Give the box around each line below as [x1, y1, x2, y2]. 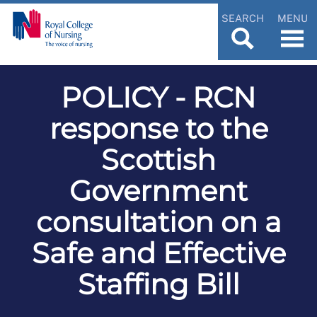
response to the [49, 110, 268, 146]
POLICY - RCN [61, 79, 256, 115]
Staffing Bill [77, 266, 240, 301]
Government [69, 173, 248, 208]
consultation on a [35, 204, 282, 239]
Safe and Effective [31, 235, 286, 270]
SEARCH [221, 11, 264, 24]
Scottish [101, 142, 216, 177]
